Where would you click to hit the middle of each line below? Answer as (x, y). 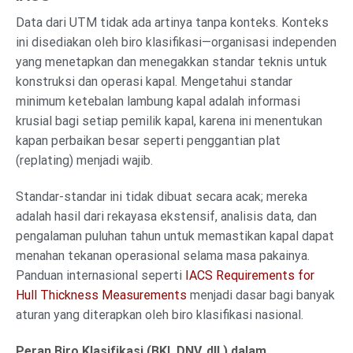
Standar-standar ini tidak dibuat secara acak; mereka (162, 197)
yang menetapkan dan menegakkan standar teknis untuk (171, 62)
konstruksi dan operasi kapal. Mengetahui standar (154, 82)
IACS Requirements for (250, 276)
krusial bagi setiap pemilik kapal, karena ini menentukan (169, 121)
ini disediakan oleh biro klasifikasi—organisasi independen (176, 43)
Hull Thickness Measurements (101, 295)
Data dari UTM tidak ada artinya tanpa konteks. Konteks (172, 23)
